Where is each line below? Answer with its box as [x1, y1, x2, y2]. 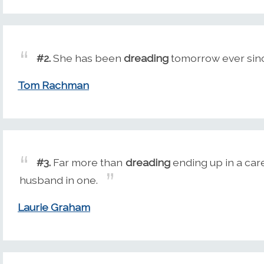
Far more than [51, 156, 126, 169]
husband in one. [19, 173, 98, 186]
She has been [51, 51, 124, 64]
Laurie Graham [18, 201, 90, 214]
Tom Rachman [18, 79, 89, 92]
